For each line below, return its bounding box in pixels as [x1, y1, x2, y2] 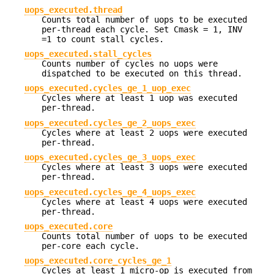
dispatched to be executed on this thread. [42, 68, 242, 79]
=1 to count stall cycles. [42, 34, 164, 44]
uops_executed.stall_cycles [24, 49, 152, 59]
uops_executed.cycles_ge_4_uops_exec [24, 187, 196, 197]
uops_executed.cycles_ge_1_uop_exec [24, 83, 191, 94]
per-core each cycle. [42, 241, 139, 251]
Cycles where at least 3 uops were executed [42, 162, 247, 172]
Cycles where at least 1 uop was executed [42, 93, 237, 103]
